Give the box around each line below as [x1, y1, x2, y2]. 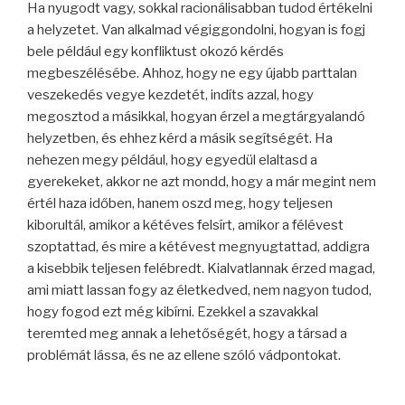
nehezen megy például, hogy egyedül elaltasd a [27, 151, 317, 168]
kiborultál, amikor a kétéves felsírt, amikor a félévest [27, 216, 344, 233]
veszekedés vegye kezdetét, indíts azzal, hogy [27, 86, 314, 103]
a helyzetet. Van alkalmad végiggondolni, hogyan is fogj [27, 21, 365, 38]
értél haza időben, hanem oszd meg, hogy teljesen [27, 194, 333, 212]
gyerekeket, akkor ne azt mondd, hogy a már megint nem [27, 173, 376, 190]
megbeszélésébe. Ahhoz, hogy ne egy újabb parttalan [27, 64, 357, 81]
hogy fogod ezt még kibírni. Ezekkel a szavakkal [27, 303, 318, 320]
